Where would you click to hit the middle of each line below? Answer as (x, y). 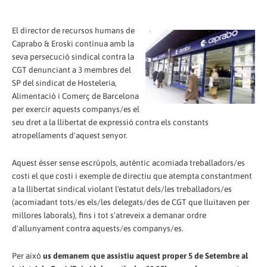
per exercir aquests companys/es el (76, 109)
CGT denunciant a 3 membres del (72, 69)
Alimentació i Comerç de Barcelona (75, 96)
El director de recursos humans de (73, 30)
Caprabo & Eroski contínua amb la (73, 43)
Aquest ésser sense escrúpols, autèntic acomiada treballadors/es (128, 162)
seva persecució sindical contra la (73, 56)
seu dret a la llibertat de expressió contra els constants (110, 122)
